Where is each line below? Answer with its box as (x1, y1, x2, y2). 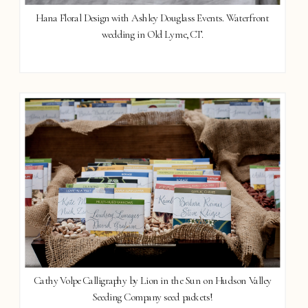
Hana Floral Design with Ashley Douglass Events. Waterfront (36, 11, 269, 24)
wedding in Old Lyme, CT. (102, 27, 203, 41)
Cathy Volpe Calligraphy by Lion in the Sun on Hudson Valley (34, 274, 272, 287)
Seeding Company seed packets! (92, 291, 212, 304)
